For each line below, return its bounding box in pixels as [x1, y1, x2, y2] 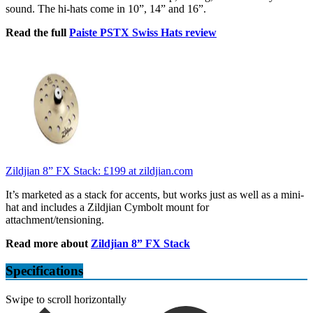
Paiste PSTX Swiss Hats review [69, 27, 217, 39]
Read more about [6, 238, 91, 250]
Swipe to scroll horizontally [6, 293, 126, 305]
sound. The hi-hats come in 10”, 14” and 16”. [6, 3, 206, 15]
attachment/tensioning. [6, 214, 104, 226]
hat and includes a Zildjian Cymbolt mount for [6, 201, 209, 214]
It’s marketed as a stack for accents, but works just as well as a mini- [6, 189, 304, 201]
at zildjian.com [129, 165, 193, 177]
